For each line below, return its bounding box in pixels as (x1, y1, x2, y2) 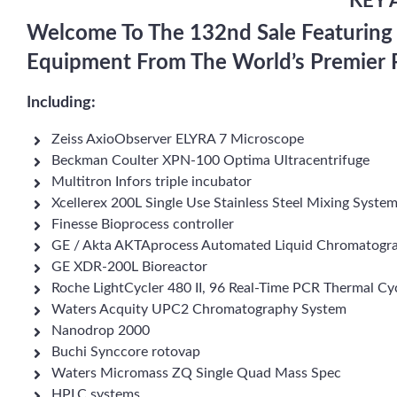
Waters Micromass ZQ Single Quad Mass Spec (51, 366, 341, 380)
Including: (27, 95, 96, 111)
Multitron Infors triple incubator (51, 175, 252, 189)
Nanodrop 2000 (51, 323, 150, 338)
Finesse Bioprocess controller (51, 217, 234, 231)
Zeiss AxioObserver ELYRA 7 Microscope (51, 132, 304, 146)
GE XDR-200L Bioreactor (51, 260, 207, 274)
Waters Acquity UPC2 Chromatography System (51, 302, 346, 316)
